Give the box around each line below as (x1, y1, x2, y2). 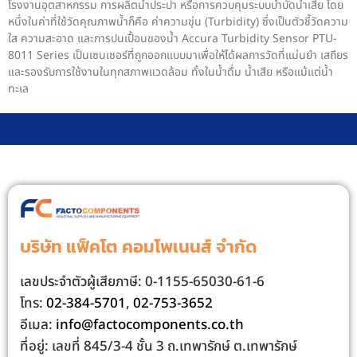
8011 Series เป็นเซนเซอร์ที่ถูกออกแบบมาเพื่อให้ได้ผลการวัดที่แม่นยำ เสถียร (8, 47, 348, 65)
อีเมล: (20, 314, 56, 335)
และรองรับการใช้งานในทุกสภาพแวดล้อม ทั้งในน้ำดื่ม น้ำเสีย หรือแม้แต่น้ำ (8, 64, 333, 81)
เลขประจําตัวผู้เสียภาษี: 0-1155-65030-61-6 (20, 271, 265, 292)
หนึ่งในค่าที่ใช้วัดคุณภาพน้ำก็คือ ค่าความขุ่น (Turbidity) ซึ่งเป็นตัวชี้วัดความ (8, 14, 348, 31)
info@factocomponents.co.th (56, 314, 244, 335)
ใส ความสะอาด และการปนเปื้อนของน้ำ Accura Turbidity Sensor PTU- (8, 30, 337, 48)
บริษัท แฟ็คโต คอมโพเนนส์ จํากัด (20, 233, 257, 260)
